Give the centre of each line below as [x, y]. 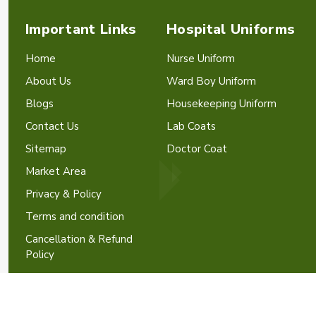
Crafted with [201, 300]
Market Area [56, 171]
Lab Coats [191, 126]
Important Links [81, 29]
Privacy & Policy [63, 194]
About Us [48, 81]
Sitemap [46, 149]
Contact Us [52, 126]
